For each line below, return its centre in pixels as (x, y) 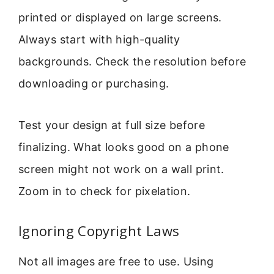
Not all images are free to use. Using (116, 261)
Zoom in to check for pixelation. (105, 191)
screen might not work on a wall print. (121, 169)
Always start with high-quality (99, 39)
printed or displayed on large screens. (120, 17)
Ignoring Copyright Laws (99, 230)
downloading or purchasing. (94, 83)
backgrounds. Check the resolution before (132, 61)
